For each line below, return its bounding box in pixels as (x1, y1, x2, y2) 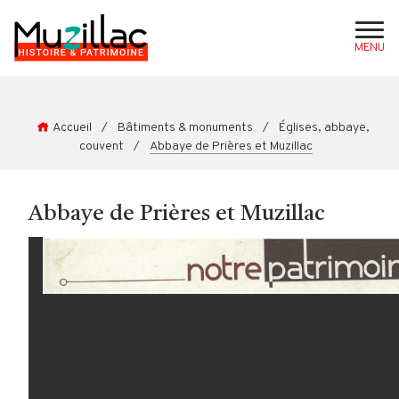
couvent (79, 139, 124, 154)
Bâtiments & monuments (118, 120, 253, 135)
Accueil (53, 120, 92, 135)
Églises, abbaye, (279, 120, 370, 135)
